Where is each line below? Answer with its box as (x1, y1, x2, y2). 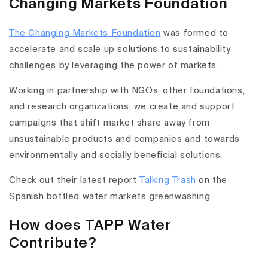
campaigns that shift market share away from (9, 118, 210, 128)
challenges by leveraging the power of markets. (9, 61, 219, 71)
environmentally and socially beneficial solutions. (9, 151, 223, 160)
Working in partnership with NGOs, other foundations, (9, 86, 245, 96)
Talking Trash (139, 176, 196, 185)
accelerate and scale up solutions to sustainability (9, 45, 231, 54)
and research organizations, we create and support (9, 102, 235, 112)
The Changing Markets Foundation (9, 29, 161, 38)
